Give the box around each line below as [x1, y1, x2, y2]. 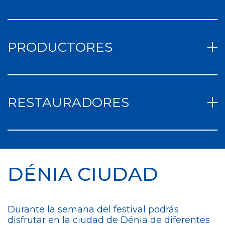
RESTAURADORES [8, 94, 129, 110]
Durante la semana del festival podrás [8, 204, 179, 215]
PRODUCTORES [8, 39, 113, 55]
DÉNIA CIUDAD [8, 162, 158, 186]
